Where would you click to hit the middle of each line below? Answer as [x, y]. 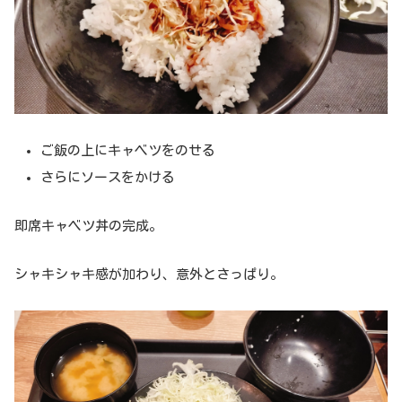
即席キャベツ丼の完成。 [88, 226]
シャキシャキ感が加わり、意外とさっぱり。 [149, 274]
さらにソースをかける [108, 177]
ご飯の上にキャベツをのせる [128, 150]
